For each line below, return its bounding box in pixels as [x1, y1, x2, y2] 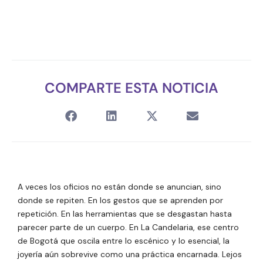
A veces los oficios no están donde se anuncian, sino [18, 181, 221, 192]
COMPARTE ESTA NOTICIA [45, 78, 218, 97]
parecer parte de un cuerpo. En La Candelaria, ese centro [18, 221, 239, 232]
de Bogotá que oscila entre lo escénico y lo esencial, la [18, 235, 230, 246]
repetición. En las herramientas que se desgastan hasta [18, 208, 232, 219]
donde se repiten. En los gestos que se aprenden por [18, 194, 223, 205]
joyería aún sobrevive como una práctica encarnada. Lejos [18, 248, 242, 259]
